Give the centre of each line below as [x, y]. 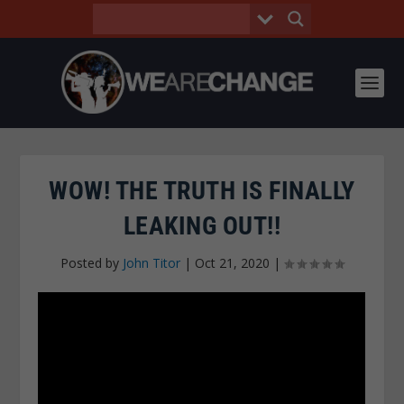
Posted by [92, 263]
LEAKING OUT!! [202, 226]
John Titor [151, 263]
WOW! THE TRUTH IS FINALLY [202, 191]
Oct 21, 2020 [232, 263]
